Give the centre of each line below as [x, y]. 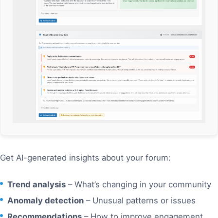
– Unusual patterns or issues [140, 201]
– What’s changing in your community [138, 185]
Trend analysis [36, 185]
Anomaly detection [45, 201]
